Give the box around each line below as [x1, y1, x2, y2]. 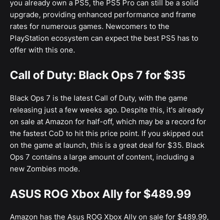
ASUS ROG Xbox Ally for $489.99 [10, 187, 191, 201]
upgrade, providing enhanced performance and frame [10, 10, 196, 20]
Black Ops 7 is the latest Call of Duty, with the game [10, 93, 188, 103]
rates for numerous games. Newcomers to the [10, 22, 169, 31]
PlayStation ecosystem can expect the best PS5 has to [10, 33, 198, 43]
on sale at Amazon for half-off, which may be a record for [10, 117, 206, 127]
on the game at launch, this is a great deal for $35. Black [10, 140, 204, 150]
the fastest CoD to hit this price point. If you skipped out [10, 129, 203, 138]
